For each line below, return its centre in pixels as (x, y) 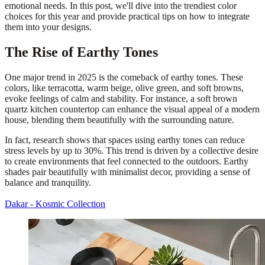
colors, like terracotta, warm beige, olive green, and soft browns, (124, 88)
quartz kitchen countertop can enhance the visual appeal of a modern (132, 109)
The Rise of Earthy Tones (81, 52)
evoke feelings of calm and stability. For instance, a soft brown (121, 98)
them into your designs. (48, 27)
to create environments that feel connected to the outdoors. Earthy (127, 161)
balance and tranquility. (48, 182)
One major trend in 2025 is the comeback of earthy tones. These (124, 77)
